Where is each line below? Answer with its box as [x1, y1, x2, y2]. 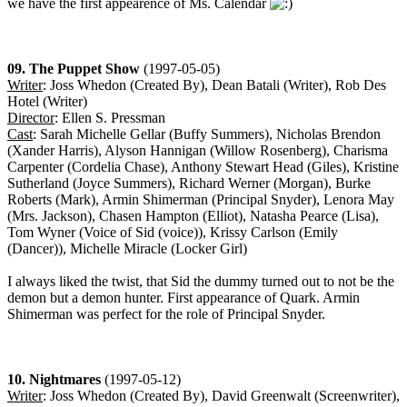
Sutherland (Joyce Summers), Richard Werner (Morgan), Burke [7, 174, 371, 191]
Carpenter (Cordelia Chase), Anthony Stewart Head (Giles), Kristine [7, 158, 399, 174]
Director [7, 109, 55, 125]
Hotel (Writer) [7, 93, 87, 109]
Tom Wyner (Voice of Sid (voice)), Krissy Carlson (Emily [7, 223, 338, 240]
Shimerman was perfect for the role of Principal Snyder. [7, 305, 325, 322]
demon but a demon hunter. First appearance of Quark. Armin [7, 289, 360, 305]
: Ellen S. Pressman [55, 109, 165, 125]
